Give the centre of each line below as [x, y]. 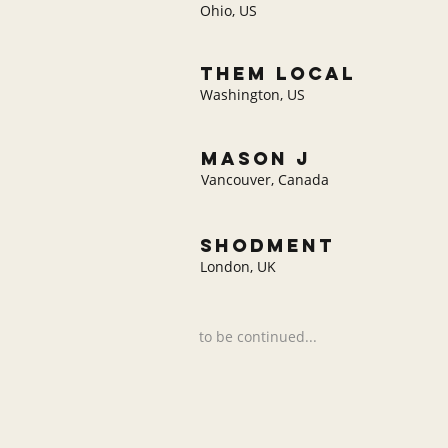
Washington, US [252, 94]
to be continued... [258, 336]
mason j [256, 158]
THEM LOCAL [278, 73]
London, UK [238, 266]
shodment [267, 245]
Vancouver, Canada [265, 179]
